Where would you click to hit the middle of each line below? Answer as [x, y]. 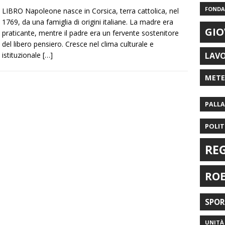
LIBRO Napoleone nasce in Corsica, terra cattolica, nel [90, 11]
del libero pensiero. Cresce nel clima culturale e [78, 44]
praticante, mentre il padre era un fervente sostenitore [90, 33]
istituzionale [22, 55]
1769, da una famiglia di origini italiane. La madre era [88, 22]
